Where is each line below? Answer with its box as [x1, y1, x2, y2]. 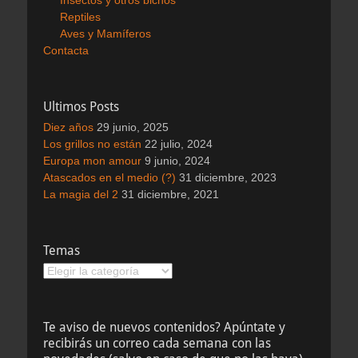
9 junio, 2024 [145, 154, 210, 168]
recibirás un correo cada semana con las [43, 336, 271, 352]
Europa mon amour [43, 154, 141, 168]
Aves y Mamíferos [60, 27, 151, 41]
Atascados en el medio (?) [43, 171, 176, 185]
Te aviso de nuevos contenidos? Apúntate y [43, 320, 285, 336]
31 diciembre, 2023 [179, 171, 276, 185]
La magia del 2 [43, 188, 118, 201]
